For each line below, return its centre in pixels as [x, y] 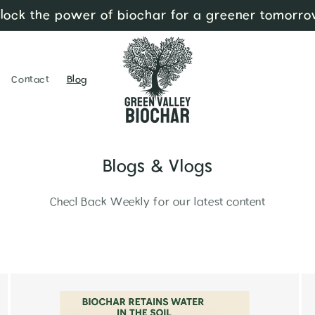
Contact [31, 79]
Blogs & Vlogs [157, 167]
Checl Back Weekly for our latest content [157, 202]
